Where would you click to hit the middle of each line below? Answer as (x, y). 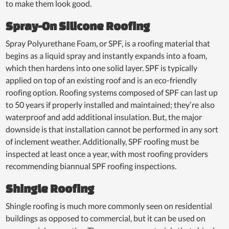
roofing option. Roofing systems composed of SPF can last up (112, 92)
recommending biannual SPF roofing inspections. (92, 166)
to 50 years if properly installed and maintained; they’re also (110, 104)
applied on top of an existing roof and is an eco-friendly (101, 80)
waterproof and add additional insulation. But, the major (104, 117)
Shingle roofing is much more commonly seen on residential (109, 205)
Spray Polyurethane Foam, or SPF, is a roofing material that (108, 43)
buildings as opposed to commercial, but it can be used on (106, 218)
